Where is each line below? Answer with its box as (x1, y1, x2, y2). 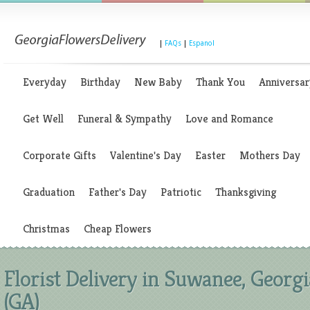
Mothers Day (239, 148, 300, 163)
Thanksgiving (215, 185, 276, 199)
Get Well (23, 111, 64, 126)
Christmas (23, 221, 70, 236)
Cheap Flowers (84, 221, 152, 236)
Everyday (23, 75, 66, 89)
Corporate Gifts (23, 148, 96, 163)
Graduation (23, 185, 75, 199)
